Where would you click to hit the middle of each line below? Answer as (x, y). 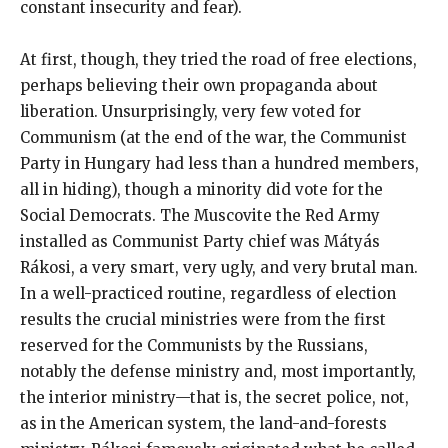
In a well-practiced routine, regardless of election (208, 293)
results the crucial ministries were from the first (203, 319)
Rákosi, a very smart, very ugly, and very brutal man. (219, 267)
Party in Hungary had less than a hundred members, (219, 163)
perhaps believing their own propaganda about (199, 85)
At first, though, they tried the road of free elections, (218, 59)
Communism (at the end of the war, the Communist (213, 137)
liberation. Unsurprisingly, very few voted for (190, 111)
